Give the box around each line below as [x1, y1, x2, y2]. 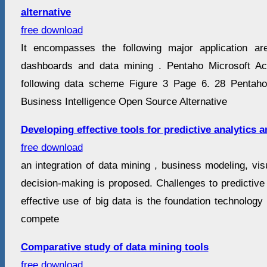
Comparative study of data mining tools [20, 241, 209, 253]
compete [20, 213, 59, 225]
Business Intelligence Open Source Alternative [20, 96, 227, 108]
